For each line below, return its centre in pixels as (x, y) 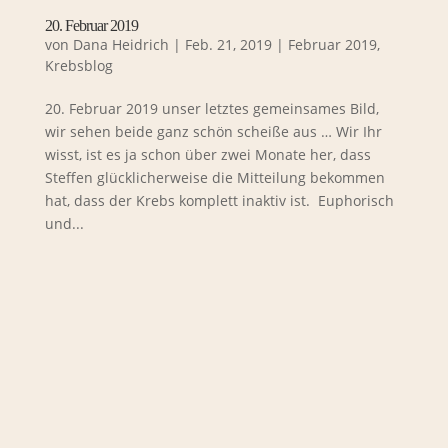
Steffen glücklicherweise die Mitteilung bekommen (214, 177)
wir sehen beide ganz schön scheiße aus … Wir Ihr (213, 131)
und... (64, 223)
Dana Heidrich (120, 44)
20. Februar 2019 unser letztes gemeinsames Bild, (211, 108)
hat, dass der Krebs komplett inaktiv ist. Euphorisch (219, 200)
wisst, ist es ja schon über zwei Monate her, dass (207, 154)
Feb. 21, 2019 (228, 44)
